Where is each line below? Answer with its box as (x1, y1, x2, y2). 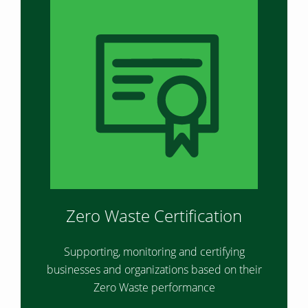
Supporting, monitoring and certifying (63, 244, 245, 259)
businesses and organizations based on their (46, 262, 262, 277)
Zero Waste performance (93, 280, 215, 295)
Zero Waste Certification (66, 204, 242, 227)
